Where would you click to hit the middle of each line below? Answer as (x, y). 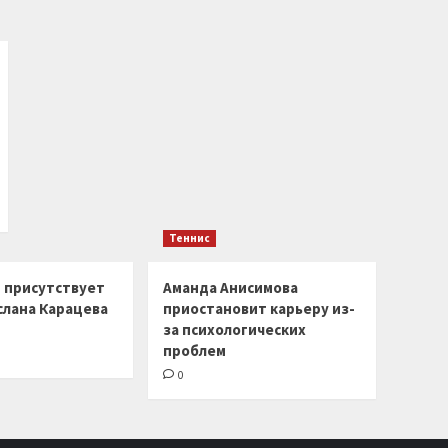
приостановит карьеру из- (259, 308)
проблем (194, 350)
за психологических (234, 329)
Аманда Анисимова (230, 287)
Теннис (189, 238)
